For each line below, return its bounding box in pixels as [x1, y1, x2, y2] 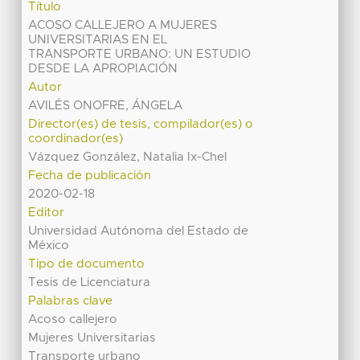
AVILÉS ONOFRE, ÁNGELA [28, 100, 183, 112]
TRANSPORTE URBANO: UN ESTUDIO [28, 48, 252, 61]
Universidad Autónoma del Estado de [28, 225, 249, 238]
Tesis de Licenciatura [28, 276, 151, 289]
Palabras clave [28, 295, 113, 308]
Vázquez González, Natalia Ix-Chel [28, 151, 227, 164]
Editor [28, 207, 65, 219]
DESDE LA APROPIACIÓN [28, 63, 178, 76]
